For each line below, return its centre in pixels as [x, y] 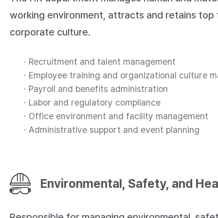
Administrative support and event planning [114, 130]
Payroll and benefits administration [98, 89]
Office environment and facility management [118, 116]
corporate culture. [50, 32]
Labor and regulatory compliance [95, 103]
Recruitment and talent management [102, 62]
